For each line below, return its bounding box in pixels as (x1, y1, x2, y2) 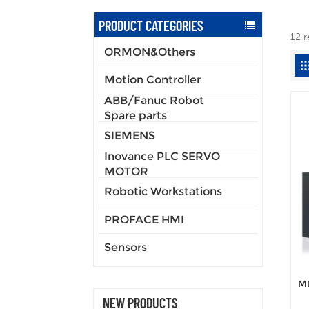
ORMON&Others (104, 45, 195, 59)
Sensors (104, 241, 147, 255)
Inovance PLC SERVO (104, 149, 220, 163)
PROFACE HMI (104, 212, 184, 226)
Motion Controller (104, 73, 201, 87)
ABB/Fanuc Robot (104, 93, 204, 107)
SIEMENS (104, 129, 155, 143)
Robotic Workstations (104, 185, 222, 199)
